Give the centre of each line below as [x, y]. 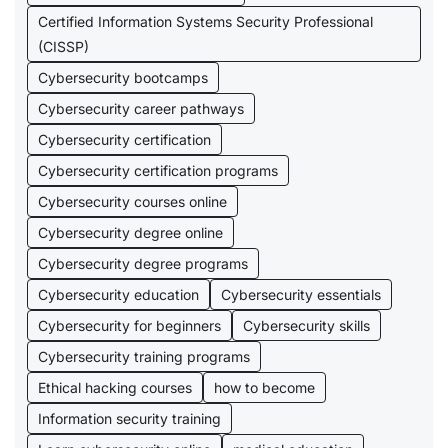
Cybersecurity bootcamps [123, 78]
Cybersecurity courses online [132, 202]
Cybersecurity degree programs [143, 264]
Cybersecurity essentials [301, 295]
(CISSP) [63, 47]
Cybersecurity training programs [144, 357]
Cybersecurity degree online [130, 233]
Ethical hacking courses [115, 388]
